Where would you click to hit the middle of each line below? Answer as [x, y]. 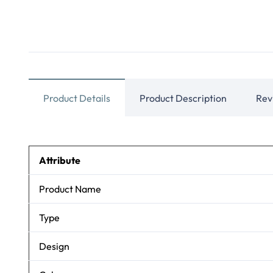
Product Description [183, 98]
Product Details [77, 98]
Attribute [60, 161]
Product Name [70, 189]
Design [54, 246]
